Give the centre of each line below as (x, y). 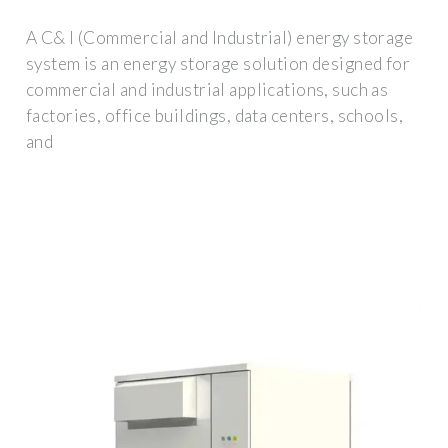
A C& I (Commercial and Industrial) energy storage (220, 37)
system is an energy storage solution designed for (218, 63)
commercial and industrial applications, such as (207, 89)
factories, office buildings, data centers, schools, (215, 115)
